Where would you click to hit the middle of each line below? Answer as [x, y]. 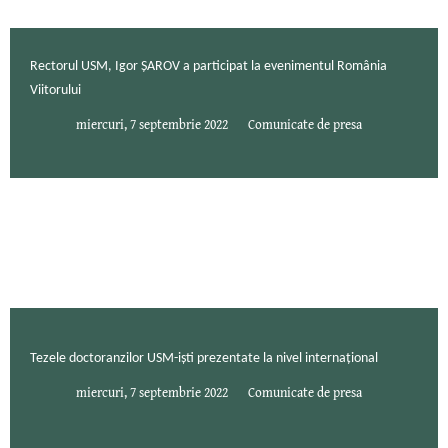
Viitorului [55, 91]
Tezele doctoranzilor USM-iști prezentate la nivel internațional [204, 359]
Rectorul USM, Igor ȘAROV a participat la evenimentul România [208, 67]
